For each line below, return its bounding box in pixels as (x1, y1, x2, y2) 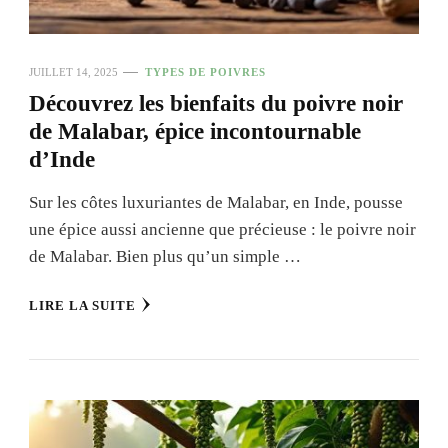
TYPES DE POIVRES (145, 65, 266, 78)
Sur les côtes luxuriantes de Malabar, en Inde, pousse (29, 192, 403, 212)
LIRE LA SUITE (29, 297, 136, 313)
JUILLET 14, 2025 (29, 65, 118, 78)
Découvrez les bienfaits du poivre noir (29, 90, 403, 116)
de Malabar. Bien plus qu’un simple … (29, 246, 301, 266)
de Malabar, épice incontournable (29, 118, 361, 144)
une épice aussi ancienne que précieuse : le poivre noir (29, 219, 416, 239)
